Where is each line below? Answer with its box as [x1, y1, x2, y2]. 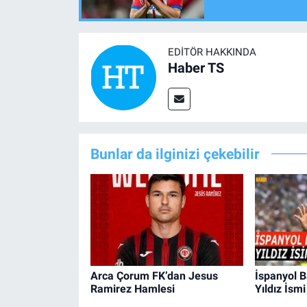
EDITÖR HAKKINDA [167, 46, 256, 59]
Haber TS [167, 60, 224, 77]
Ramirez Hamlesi [90, 282, 175, 295]
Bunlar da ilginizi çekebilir [90, 145, 260, 163]
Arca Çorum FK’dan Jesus [90, 269, 218, 282]
